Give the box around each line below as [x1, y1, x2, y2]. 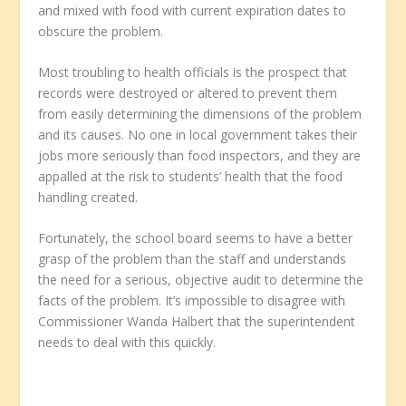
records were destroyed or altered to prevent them [38, 83, 338, 101]
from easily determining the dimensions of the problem [38, 104, 362, 122]
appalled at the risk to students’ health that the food [38, 167, 343, 185]
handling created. [38, 188, 139, 206]
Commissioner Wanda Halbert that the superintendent [38, 313, 356, 331]
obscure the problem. [38, 22, 164, 40]
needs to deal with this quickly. [38, 333, 217, 352]
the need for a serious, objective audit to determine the [38, 271, 364, 289]
